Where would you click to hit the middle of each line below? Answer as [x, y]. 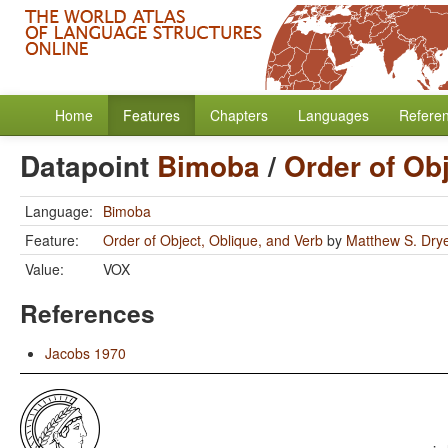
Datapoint [88, 165]
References [87, 313]
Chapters [239, 115]
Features [151, 115]
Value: [44, 269]
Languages [333, 115]
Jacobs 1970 [85, 353]
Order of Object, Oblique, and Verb [213, 240]
